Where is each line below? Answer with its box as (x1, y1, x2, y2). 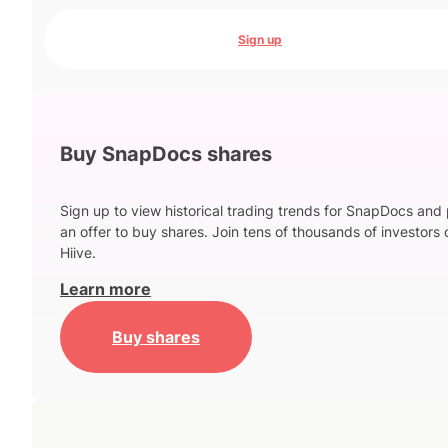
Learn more (60, 279, 151, 300)
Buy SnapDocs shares (60, 141, 272, 166)
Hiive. (60, 244, 96, 262)
